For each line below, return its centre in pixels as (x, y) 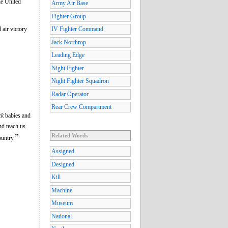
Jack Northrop (69, 42)
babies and (17, 115)
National (62, 216)
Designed (63, 164)
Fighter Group (69, 16)
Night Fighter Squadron (80, 81)
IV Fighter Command (77, 29)
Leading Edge (68, 55)
